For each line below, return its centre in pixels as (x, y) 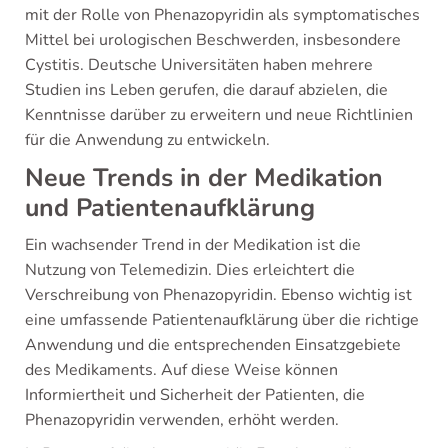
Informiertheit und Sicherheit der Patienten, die (195, 395)
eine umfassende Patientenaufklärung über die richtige (222, 320)
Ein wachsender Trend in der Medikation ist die (193, 245)
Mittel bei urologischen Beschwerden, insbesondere (213, 40)
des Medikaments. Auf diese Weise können (181, 370)
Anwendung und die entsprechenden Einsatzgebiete (213, 345)
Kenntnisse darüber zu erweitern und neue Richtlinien (219, 115)
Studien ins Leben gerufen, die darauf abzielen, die (206, 90)
